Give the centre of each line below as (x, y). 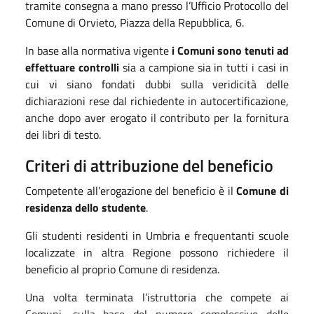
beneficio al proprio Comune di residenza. (122, 269)
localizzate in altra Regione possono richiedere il (157, 252)
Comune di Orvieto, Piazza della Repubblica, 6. (135, 22)
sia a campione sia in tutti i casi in (204, 67)
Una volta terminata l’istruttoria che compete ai (157, 297)
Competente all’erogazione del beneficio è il (131, 190)
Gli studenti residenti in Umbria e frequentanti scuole (157, 235)
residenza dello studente (86, 207)
